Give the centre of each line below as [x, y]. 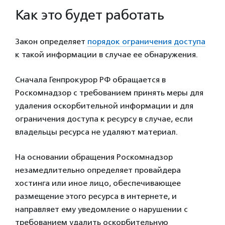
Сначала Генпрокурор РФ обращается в [90, 79]
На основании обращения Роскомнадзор [94, 157]
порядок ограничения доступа [146, 41]
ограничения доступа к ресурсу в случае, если [104, 119]
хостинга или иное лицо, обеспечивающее [98, 183]
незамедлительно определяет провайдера [98, 170]
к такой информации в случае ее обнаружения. [106, 54]
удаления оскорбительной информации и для [104, 105]
